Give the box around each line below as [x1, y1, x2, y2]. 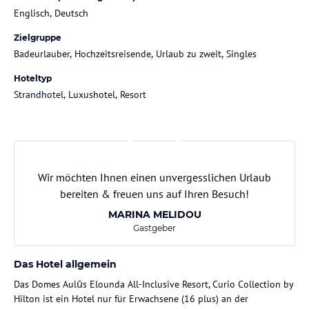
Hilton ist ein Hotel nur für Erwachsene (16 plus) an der [14, 292, 248, 305]
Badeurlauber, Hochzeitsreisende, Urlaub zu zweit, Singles [14, 47, 257, 60]
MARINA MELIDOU [108, 208, 201, 221]
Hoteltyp [14, 72, 52, 83]
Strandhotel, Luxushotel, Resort [14, 88, 146, 101]
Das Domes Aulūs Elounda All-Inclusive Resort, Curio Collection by [14, 277, 293, 290]
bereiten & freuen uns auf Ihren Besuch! [60, 186, 249, 201]
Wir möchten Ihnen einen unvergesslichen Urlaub [38, 170, 271, 184]
